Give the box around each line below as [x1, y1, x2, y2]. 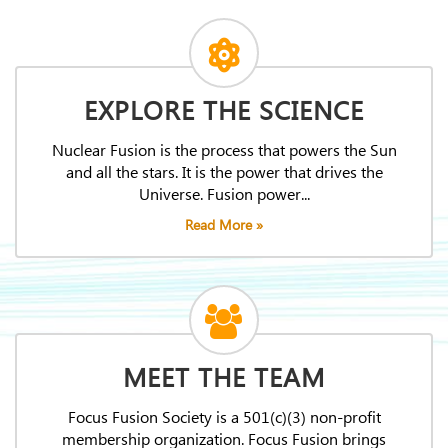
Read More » [185, 215, 263, 238]
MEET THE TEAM [123, 358, 325, 401]
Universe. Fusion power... [138, 182, 310, 209]
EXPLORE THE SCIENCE [84, 91, 364, 134]
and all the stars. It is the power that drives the [65, 160, 383, 187]
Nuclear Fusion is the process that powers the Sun [51, 138, 397, 165]
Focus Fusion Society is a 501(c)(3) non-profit [67, 405, 381, 432]
